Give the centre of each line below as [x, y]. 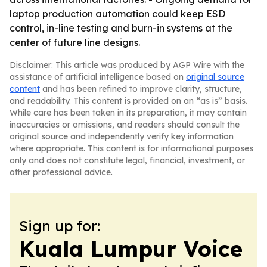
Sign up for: [60, 226]
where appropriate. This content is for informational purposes [131, 148]
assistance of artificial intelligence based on [98, 77]
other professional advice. [61, 172]
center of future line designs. [75, 42]
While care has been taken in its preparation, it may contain [128, 113]
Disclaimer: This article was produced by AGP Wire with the [127, 65]
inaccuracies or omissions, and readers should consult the [125, 125]
